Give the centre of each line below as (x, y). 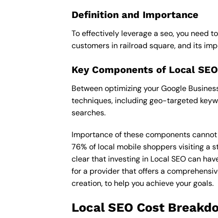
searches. (89, 112)
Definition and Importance (135, 14)
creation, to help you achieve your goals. (143, 183)
